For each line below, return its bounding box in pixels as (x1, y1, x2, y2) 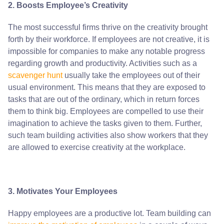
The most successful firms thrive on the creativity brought (8, 23, 207, 31)
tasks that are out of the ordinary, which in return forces (8, 95, 199, 103)
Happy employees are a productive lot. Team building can (8, 209, 211, 217)
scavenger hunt (8, 71, 62, 79)
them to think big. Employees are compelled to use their (8, 107, 203, 115)
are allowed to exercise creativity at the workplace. (8, 143, 185, 151)
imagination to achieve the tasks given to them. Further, (8, 119, 202, 127)
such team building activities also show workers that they (8, 131, 208, 139)
